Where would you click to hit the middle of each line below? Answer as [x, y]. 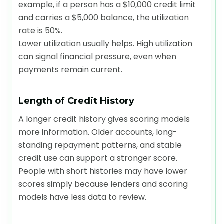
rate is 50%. [40, 31]
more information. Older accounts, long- [98, 132]
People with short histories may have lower [103, 171]
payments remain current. [70, 70]
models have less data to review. [82, 197]
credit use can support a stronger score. [98, 158]
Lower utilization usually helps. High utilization [105, 44]
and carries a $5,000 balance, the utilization [104, 18]
